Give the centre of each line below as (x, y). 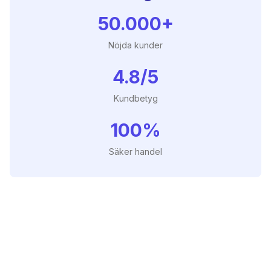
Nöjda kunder (135, 45)
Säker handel (135, 152)
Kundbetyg (135, 98)
